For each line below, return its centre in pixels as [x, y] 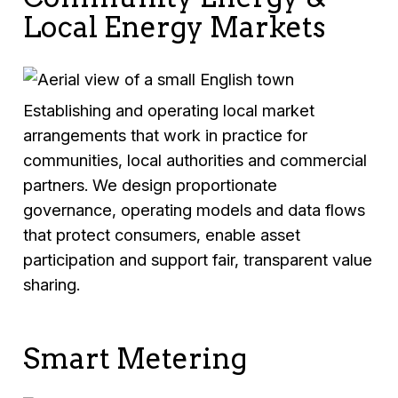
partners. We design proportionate [151, 185]
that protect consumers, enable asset [162, 235]
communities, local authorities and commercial [195, 160]
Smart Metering [135, 358]
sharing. [52, 285]
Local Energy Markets [175, 28]
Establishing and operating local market [169, 111]
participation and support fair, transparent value [198, 260]
